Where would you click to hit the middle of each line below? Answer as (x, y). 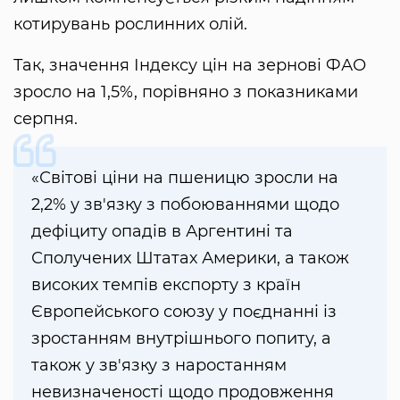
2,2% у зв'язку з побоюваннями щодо (185, 205)
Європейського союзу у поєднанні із (184, 312)
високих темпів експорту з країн (166, 285)
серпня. (46, 119)
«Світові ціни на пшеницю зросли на (185, 178)
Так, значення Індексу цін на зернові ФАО (190, 66)
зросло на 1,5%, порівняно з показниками (186, 92)
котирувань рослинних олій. (130, 25)
